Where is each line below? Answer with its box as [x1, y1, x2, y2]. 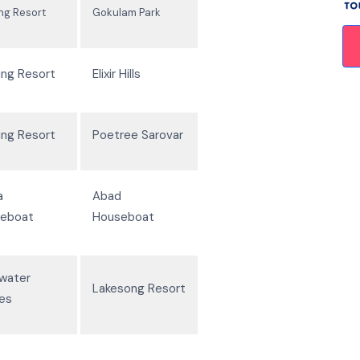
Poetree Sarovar [92, 126, 183, 143]
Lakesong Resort [92, 280, 186, 297]
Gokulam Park [92, 5, 161, 19]
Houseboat [92, 208, 154, 225]
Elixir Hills [92, 65, 141, 82]
